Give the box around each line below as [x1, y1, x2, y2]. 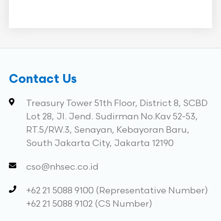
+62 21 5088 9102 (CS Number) [26, 199, 152, 209]
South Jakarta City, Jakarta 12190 [26, 138, 174, 148]
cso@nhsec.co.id [26, 162, 99, 172]
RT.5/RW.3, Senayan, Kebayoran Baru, [26, 125, 189, 135]
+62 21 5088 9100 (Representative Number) [26, 185, 208, 196]
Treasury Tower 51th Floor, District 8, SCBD [26, 98, 208, 109]
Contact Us [8, 74, 76, 86]
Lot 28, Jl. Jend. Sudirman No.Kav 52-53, [26, 111, 198, 122]
